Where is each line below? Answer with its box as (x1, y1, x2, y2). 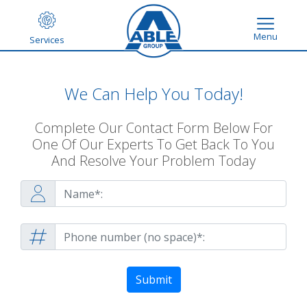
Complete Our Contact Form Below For (34, 119, 273, 137)
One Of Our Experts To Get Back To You (32, 135, 275, 153)
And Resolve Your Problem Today (51, 151, 256, 170)
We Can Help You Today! (64, 82, 243, 105)
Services (29, 34, 64, 46)
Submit (135, 272, 172, 287)
